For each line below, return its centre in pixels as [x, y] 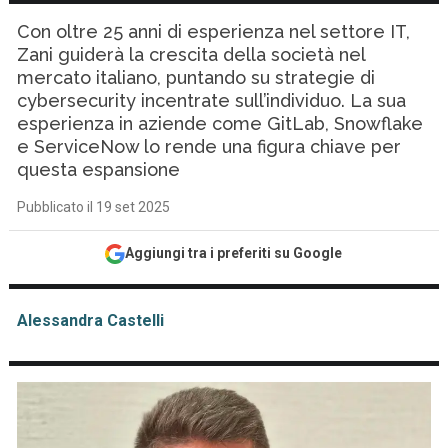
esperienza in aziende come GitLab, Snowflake [220, 123]
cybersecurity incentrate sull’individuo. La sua [212, 100]
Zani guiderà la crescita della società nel [191, 54]
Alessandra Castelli [91, 320]
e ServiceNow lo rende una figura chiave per [209, 146]
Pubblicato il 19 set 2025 [94, 207]
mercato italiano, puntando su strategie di [196, 77]
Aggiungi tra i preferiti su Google [234, 253]
